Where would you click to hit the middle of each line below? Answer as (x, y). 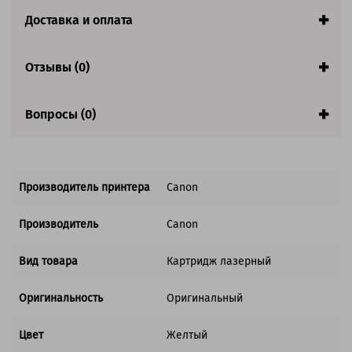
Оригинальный (205, 299)
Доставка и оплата (79, 20)
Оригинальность (61, 299)
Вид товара (48, 262)
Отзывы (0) (57, 67)
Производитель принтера (84, 188)
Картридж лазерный (219, 262)
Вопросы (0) (60, 114)
